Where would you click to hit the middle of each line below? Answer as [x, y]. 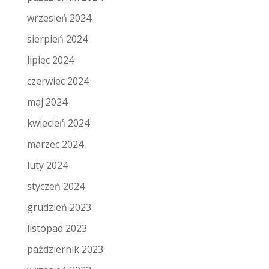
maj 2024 [47, 102]
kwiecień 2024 [58, 123]
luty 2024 [47, 165]
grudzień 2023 [59, 207]
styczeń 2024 [56, 186]
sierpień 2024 [57, 39]
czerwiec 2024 [58, 81]
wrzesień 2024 [59, 18]
